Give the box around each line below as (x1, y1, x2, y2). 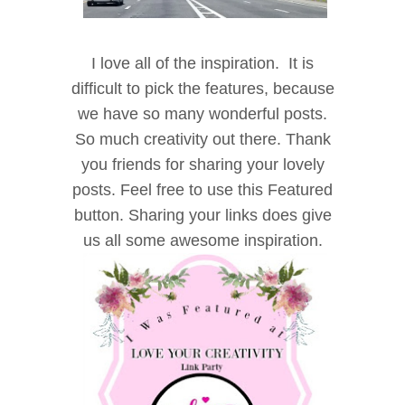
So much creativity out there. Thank (74, 129, 331, 148)
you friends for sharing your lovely (80, 155, 325, 174)
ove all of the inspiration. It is (104, 53, 314, 72)
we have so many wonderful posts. (78, 104, 327, 123)
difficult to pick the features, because (71, 79, 334, 98)
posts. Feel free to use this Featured (72, 180, 333, 199)
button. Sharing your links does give (73, 205, 332, 224)
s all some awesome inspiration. (91, 231, 323, 250)
